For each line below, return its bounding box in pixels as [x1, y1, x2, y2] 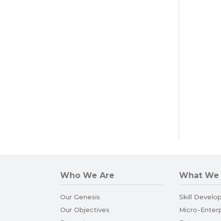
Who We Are [60, 171, 114, 181]
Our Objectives [60, 206, 110, 214]
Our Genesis [60, 193, 100, 201]
